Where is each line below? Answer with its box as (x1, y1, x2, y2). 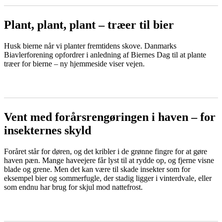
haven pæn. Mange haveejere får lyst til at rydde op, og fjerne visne (4, 156, 214, 165)
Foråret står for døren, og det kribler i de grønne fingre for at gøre (4, 147, 207, 156)
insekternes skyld (4, 124, 91, 137)
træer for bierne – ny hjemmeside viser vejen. (4, 59, 145, 68)
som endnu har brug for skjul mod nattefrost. (4, 182, 143, 191)
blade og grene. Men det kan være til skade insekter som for (4, 165, 190, 173)
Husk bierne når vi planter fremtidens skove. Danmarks (4, 42, 176, 51)
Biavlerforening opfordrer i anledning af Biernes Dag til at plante (4, 51, 206, 59)
